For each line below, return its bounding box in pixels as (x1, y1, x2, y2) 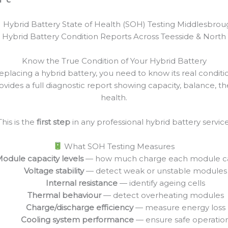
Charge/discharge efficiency (25, 202, 133, 212)
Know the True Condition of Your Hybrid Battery (21, 55, 207, 66)
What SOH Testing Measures (62, 141, 175, 151)
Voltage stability (24, 165, 84, 176)
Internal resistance (46, 178, 118, 188)
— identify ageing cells (118, 178, 205, 188)
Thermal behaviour (27, 190, 101, 200)
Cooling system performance (21, 214, 134, 224)
